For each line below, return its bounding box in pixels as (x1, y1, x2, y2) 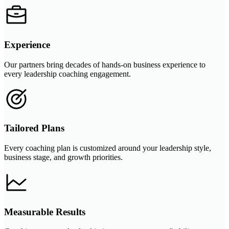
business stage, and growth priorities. (4, 152, 123, 162)
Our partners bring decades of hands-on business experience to (4, 60, 205, 69)
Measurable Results (4, 206, 85, 217)
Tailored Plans (4, 123, 64, 134)
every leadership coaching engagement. (4, 69, 131, 78)
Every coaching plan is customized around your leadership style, (4, 143, 211, 152)
